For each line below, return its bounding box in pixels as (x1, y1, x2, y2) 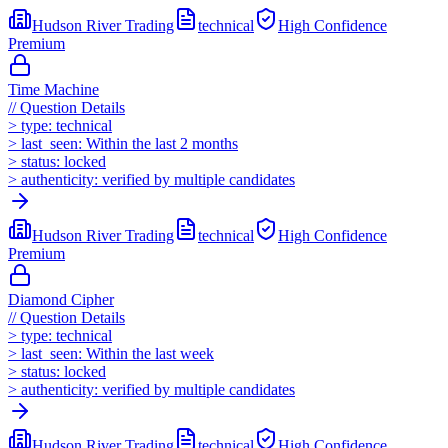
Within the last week (86, 344, 214, 362)
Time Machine (8, 80, 99, 98)
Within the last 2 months (86, 134, 238, 152)
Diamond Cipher (8, 290, 114, 308)
